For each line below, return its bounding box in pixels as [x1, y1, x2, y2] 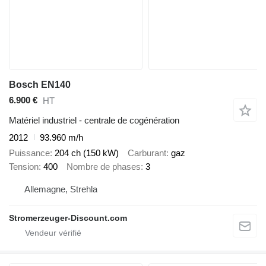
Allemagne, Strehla [24, 183, 97, 194]
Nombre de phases [66, 161, 141, 172]
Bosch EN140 [9, 79, 71, 90]
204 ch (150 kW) [55, 148, 119, 159]
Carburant [128, 148, 166, 159]
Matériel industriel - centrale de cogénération [9, 115, 179, 125]
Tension [9, 161, 39, 172]
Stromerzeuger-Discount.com [9, 213, 127, 223]
